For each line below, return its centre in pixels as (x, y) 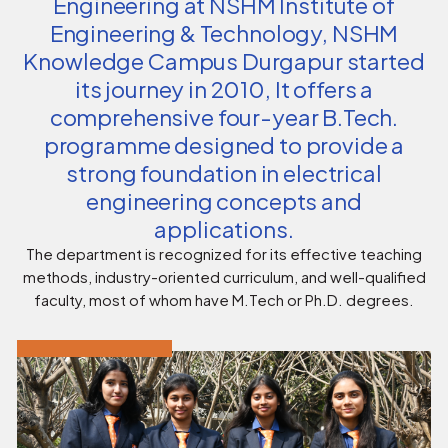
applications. (224, 229)
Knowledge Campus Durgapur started (224, 61)
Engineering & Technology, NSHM (224, 33)
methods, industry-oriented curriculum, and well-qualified (224, 277)
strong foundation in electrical (224, 173)
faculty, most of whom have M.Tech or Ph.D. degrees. (224, 300)
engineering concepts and (224, 201)
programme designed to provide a (224, 145)
